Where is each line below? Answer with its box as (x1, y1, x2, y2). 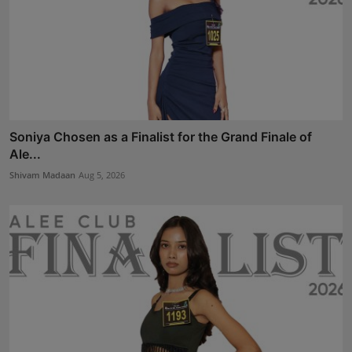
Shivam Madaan (9, 168, 75, 181)
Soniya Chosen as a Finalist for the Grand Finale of (9, 128, 312, 145)
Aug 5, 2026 (79, 168, 125, 181)
